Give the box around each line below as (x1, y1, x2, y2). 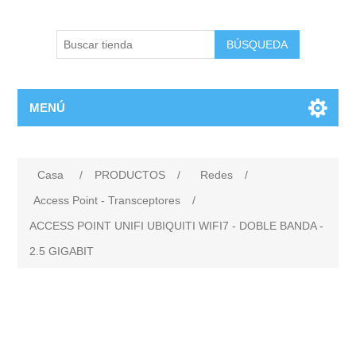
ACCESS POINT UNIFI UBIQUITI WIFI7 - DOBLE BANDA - (29, 219, 324, 232)
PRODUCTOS (95, 168, 166, 181)
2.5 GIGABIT (29, 245, 95, 257)
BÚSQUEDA (226, 38, 288, 51)
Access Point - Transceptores (33, 194, 181, 207)
